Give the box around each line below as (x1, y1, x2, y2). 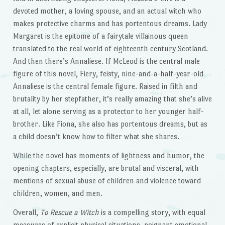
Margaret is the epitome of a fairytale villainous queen (13, 32, 188, 41)
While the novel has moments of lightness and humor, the (13, 151, 204, 160)
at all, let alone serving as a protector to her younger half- (13, 107, 204, 116)
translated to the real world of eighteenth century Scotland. (13, 44, 208, 53)
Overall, (13, 207, 40, 216)
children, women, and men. (13, 189, 102, 198)
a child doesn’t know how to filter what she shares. (13, 132, 179, 141)
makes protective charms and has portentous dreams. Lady (13, 19, 207, 28)
